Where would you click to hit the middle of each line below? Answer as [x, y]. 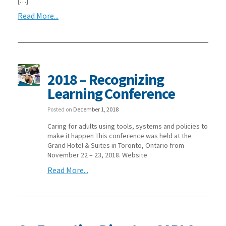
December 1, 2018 [96, 109]
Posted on [60, 109]
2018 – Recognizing [105, 79]
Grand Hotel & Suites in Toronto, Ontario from [116, 145]
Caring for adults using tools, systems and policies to [127, 126]
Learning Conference [111, 93]
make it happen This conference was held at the [119, 135]
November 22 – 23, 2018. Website [97, 155]
